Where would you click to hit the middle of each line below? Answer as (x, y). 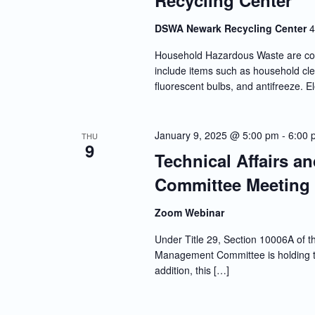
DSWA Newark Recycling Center (232, 28)
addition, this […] (192, 270)
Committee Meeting (232, 185)
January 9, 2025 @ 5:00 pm (217, 135)
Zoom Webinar (189, 213)
